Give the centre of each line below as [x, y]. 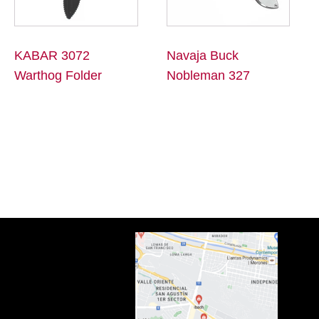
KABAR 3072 [52, 56]
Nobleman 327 [208, 76]
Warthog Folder [58, 76]
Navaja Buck [202, 56]
